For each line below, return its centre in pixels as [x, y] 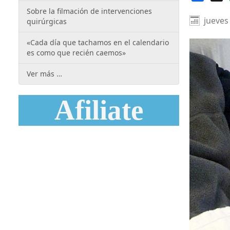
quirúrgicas [47, 21]
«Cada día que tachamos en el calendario [98, 42]
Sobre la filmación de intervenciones [89, 11]
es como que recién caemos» [76, 53]
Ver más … [44, 74]
